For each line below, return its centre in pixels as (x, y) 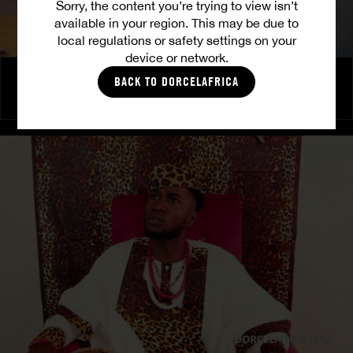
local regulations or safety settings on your (176, 41)
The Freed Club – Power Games (97, 79)
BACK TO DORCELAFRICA (176, 82)
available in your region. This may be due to (176, 23)
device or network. (176, 58)
